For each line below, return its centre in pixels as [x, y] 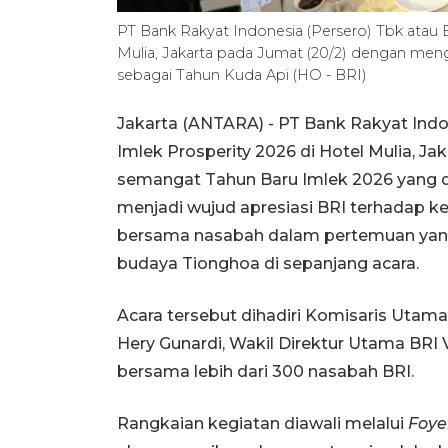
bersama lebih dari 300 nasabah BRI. [265, 372]
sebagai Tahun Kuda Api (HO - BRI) [242, 75]
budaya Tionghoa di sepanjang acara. [268, 264]
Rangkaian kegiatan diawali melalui [262, 424]
